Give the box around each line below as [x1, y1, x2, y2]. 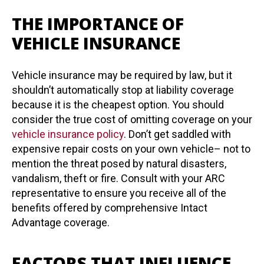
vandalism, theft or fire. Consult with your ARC [12, 172, 225, 184]
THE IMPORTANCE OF [12, 12, 184, 35]
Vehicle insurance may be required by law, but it [12, 69, 232, 81]
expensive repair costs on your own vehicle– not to [12, 143, 250, 155]
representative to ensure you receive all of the [12, 187, 226, 199]
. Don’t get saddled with [124, 128, 231, 140]
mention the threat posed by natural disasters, [12, 157, 226, 170]
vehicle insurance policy [12, 128, 124, 140]
